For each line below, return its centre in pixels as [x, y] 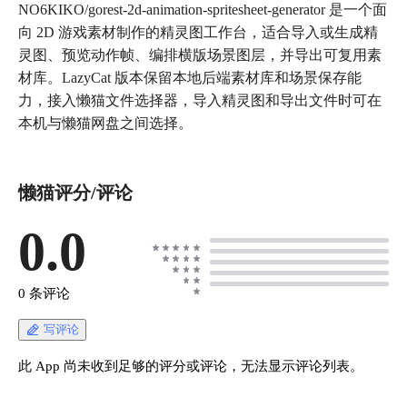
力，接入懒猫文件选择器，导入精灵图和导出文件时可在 [200, 101]
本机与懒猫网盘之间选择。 [105, 124]
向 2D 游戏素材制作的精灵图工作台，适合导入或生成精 [198, 33]
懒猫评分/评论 [75, 193]
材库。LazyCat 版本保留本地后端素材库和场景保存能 [190, 78]
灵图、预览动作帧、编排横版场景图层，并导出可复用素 [200, 55]
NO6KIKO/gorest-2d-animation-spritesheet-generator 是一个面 [203, 10]
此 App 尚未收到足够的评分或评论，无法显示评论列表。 [191, 366]
